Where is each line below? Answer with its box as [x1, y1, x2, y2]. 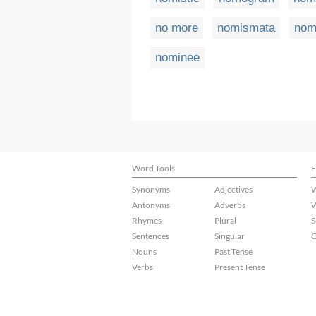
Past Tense [214, 246, 253, 257]
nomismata [217, 21, 275, 35]
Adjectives [214, 184, 253, 195]
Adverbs [214, 200, 245, 210]
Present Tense [214, 262, 265, 272]
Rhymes [132, 215, 162, 226]
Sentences [132, 231, 169, 241]
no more [155, 21, 198, 35]
